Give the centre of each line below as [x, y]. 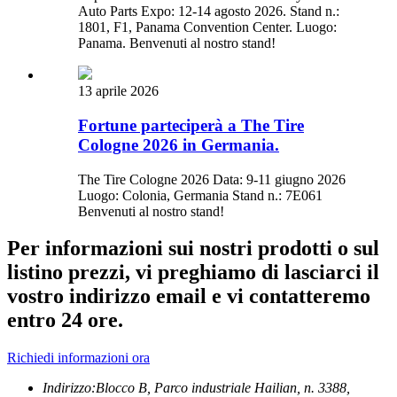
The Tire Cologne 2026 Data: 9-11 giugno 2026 [212, 179]
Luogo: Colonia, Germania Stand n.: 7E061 [200, 195]
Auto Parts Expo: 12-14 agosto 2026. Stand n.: [209, 12]
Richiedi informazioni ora [78, 358]
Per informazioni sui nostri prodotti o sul [193, 249]
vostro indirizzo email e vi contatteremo [189, 296]
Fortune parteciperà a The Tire [191, 125]
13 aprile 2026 [118, 91]
